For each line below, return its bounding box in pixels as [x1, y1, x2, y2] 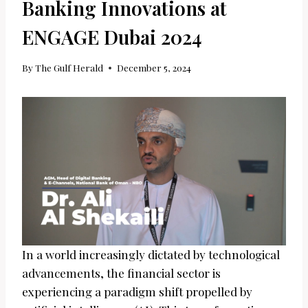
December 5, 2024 [117, 61, 192, 74]
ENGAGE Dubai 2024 [22, 23, 201, 49]
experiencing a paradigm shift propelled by [22, 284, 252, 300]
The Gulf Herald [35, 61, 104, 74]
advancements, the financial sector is [22, 265, 221, 281]
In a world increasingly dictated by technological [22, 247, 280, 263]
